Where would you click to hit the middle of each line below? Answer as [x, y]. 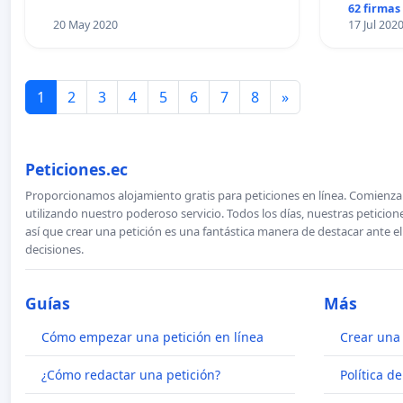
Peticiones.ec [76, 170]
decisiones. [54, 250]
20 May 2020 [85, 25]
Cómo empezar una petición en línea [152, 337]
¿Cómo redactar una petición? [131, 375]
